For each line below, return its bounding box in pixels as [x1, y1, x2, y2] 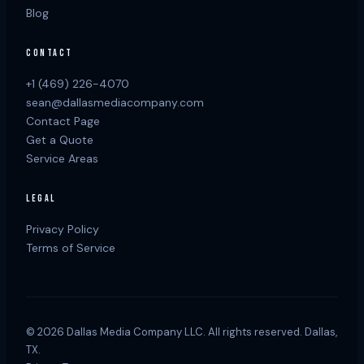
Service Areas [26, 150, 98, 166]
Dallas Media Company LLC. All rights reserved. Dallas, [64, 324, 337, 339]
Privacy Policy [26, 221, 99, 236]
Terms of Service [26, 240, 115, 255]
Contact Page [26, 113, 100, 128]
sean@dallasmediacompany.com [26, 94, 204, 110]
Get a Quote [26, 132, 93, 147]
